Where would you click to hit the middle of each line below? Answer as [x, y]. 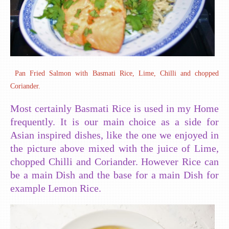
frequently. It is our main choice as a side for [114, 121]
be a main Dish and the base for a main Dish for [114, 175]
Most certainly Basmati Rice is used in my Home [114, 108]
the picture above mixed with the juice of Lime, [114, 148]
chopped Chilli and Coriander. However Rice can [114, 161]
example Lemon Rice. [56, 188]
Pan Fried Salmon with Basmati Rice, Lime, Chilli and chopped [117, 73]
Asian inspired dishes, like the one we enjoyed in [114, 135]
